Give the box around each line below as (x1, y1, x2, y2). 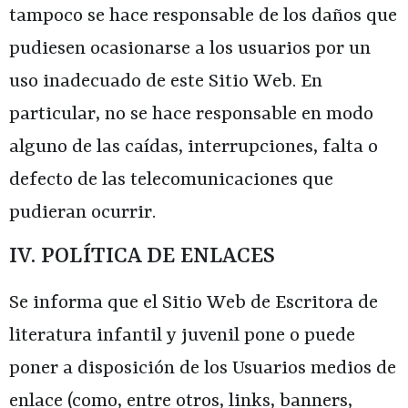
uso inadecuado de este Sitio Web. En (9, 70, 322, 93)
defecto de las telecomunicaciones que (9, 168, 333, 191)
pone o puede (240, 325, 355, 348)
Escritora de (275, 292, 378, 315)
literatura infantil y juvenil (9, 325, 240, 348)
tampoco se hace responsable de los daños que (9, 5, 397, 27)
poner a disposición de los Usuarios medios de (9, 358, 396, 381)
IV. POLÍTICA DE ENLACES (9, 244, 275, 270)
